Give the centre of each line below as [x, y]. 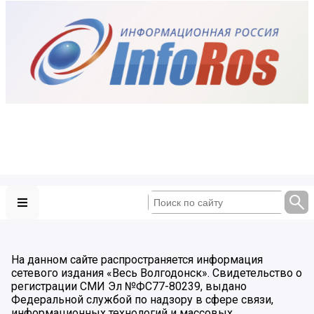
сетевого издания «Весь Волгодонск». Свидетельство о [157, 273]
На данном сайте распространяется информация [137, 259]
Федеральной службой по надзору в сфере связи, [142, 299]
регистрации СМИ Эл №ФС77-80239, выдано [129, 286]
